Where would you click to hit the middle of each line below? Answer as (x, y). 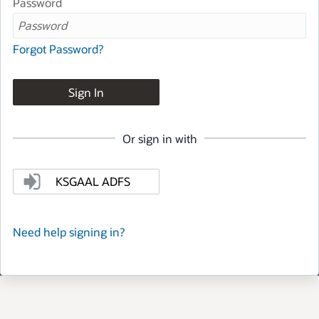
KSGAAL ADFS (93, 182)
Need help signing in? (69, 232)
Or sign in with (159, 138)
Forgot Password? (58, 49)
